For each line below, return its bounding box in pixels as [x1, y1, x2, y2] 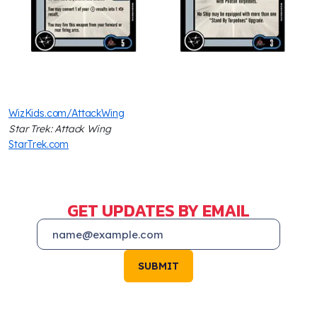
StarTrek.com [8, 138, 69, 151]
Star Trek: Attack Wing [8, 122, 111, 136]
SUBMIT [138, 260, 179, 273]
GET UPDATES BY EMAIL [67, 198, 250, 224]
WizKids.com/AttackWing [8, 107, 125, 120]
